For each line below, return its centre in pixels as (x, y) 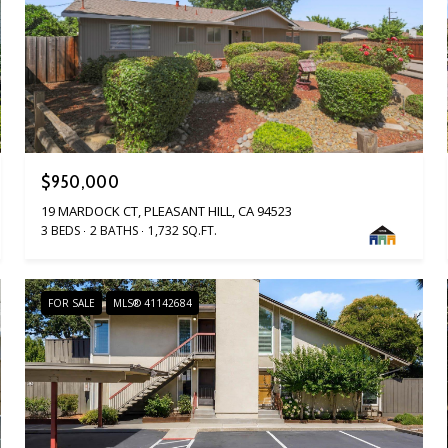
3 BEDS (61, 230)
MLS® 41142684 (153, 302)
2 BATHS (114, 230)
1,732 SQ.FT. (183, 230)
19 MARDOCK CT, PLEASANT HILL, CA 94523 (167, 210)
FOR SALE (72, 302)
